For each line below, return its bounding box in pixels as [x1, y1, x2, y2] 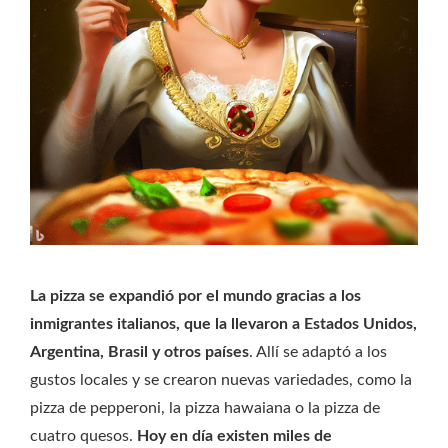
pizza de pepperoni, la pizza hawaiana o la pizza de [30, 400, 380, 417]
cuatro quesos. [30, 428, 137, 445]
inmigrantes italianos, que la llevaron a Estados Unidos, [30, 316, 417, 333]
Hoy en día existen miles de [137, 428, 332, 445]
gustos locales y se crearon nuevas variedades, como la [30, 372, 412, 389]
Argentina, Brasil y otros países [30, 344, 249, 361]
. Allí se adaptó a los [249, 344, 387, 361]
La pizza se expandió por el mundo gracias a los [30, 288, 361, 305]
